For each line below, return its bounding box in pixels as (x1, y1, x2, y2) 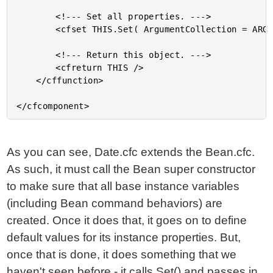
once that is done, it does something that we (7, 248, 237, 261)
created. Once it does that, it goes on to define (7, 214, 247, 227)
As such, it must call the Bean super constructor (7, 163, 256, 175)
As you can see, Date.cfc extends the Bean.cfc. (7, 146, 255, 158)
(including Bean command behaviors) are (7, 197, 223, 210)
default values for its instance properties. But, (7, 231, 241, 244)
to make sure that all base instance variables (7, 180, 240, 193)
